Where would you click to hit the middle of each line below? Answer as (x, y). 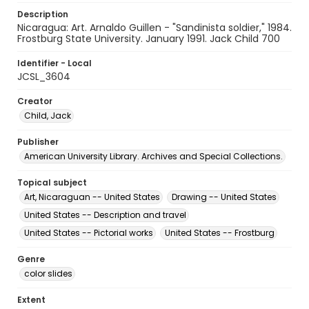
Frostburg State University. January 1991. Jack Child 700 (149, 39)
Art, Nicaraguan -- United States (92, 197)
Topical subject (52, 182)
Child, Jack (48, 116)
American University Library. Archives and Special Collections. (153, 156)
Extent (31, 300)
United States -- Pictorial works (89, 233)
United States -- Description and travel (105, 215)
